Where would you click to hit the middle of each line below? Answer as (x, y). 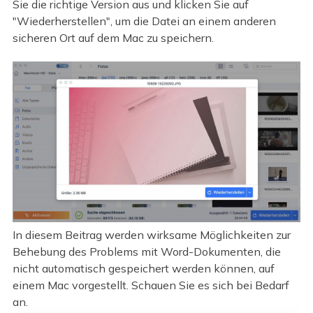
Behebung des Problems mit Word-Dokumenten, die (146, 252)
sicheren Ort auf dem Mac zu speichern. (113, 37)
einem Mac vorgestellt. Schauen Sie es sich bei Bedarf (151, 285)
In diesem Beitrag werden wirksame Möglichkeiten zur (151, 235)
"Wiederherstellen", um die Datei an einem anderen (144, 21)
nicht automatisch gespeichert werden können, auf (143, 269)
